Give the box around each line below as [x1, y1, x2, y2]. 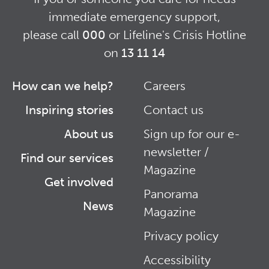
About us [64, 126, 113, 141]
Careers [144, 78, 186, 93]
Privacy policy [144, 228, 219, 243]
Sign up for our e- [144, 126, 240, 141]
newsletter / [144, 144, 209, 159]
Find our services [20, 150, 113, 165]
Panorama [144, 186, 198, 201]
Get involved [44, 174, 113, 189]
